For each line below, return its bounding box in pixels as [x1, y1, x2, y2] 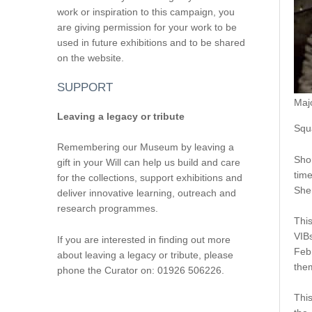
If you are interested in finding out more [56, 233, 231, 245]
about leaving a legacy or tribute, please [56, 249, 233, 260]
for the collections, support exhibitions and [56, 172, 242, 184]
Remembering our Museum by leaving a [56, 141, 234, 153]
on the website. [56, 52, 124, 63]
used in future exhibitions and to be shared [56, 36, 245, 48]
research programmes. [56, 203, 158, 214]
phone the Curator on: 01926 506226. [56, 264, 224, 276]
